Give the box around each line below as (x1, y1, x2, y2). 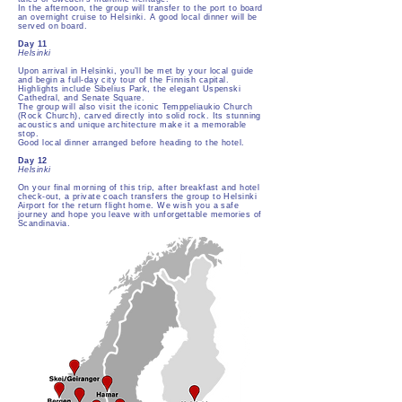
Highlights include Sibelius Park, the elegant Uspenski (18, 84, 241, 93)
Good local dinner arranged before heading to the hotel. (18, 138, 245, 147)
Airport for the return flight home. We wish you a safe (18, 201, 240, 210)
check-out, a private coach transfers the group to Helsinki (18, 192, 257, 201)
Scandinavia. (18, 219, 71, 228)
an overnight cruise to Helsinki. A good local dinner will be (18, 13, 258, 22)
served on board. (18, 22, 88, 31)
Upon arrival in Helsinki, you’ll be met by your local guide (18, 66, 254, 75)
